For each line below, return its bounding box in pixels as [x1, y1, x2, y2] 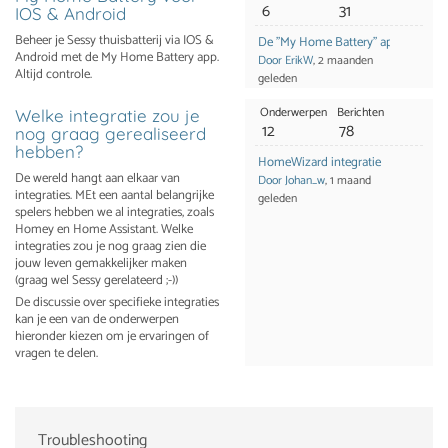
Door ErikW [257, 51, 313, 70]
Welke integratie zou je [15, 105, 200, 126]
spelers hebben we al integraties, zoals [15, 202, 214, 223]
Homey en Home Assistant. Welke [15, 219, 193, 240]
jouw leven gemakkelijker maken [15, 253, 187, 274]
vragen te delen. [15, 343, 98, 364]
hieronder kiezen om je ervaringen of [15, 326, 209, 347]
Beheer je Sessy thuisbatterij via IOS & [15, 30, 214, 51]
